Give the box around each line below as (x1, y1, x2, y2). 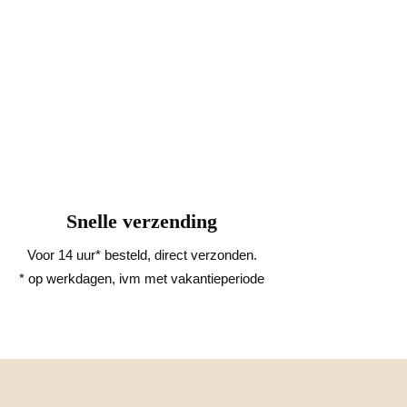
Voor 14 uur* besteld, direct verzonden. (26, 247, 257, 263)
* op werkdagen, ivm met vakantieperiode (19, 271, 264, 287)
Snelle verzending (66, 210, 217, 233)
